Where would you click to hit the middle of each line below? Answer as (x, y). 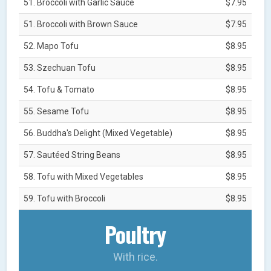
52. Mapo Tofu (51, 46)
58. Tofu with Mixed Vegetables (84, 176)
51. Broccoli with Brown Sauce (81, 24)
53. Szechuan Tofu (60, 67)
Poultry (135, 233)
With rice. (135, 256)
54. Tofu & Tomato (59, 89)
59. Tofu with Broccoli (65, 198)
